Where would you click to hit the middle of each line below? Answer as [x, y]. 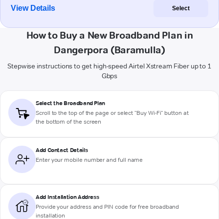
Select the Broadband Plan [70, 103]
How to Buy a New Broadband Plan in [109, 35]
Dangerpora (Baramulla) [109, 50]
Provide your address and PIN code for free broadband [108, 207]
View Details [33, 8]
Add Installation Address [67, 197]
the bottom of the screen [69, 122]
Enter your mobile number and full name [89, 160]
